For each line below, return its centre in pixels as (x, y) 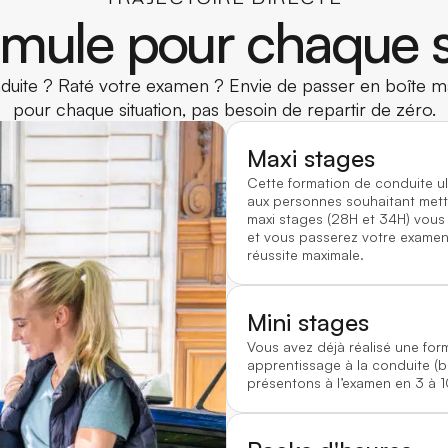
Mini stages (308, 322)
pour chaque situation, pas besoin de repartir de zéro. (224, 109)
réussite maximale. (305, 255)
